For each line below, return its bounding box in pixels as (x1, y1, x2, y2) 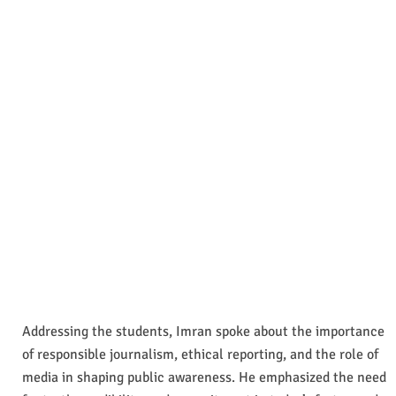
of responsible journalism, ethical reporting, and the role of (22, 345, 378, 363)
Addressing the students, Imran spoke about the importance (22, 322, 385, 340)
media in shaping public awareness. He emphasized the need (22, 368, 386, 386)
